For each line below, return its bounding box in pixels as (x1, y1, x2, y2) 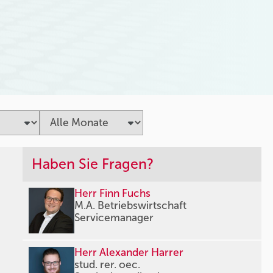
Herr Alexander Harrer (74, 246, 184, 260)
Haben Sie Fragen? (32, 155, 154, 173)
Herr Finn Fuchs (74, 187, 151, 200)
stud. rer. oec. (74, 258, 141, 272)
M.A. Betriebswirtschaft (74, 199, 187, 213)
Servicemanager (74, 211, 154, 225)
